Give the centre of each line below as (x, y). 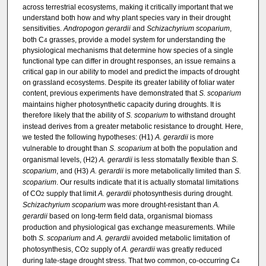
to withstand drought (201, 115)
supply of (105, 249)
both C (33, 39)
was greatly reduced (188, 249)
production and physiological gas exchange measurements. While (129, 227)
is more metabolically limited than (179, 171)
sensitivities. (43, 28)
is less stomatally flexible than (182, 159)
